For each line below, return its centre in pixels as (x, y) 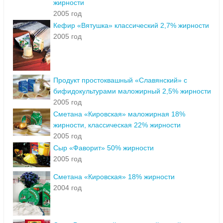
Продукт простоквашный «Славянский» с (120, 80)
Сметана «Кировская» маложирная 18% (119, 114)
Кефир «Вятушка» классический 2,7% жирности (131, 26)
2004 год (67, 188)
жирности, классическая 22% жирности (117, 125)
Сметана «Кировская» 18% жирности (114, 177)
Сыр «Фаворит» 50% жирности (104, 148)
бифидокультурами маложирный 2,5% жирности (132, 91)
